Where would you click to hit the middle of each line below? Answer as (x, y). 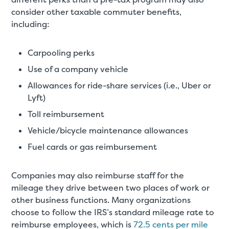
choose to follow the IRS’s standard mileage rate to (113, 213)
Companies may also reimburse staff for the (98, 176)
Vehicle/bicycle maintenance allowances (108, 131)
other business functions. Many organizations (101, 200)
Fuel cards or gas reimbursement (93, 147)
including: (31, 25)
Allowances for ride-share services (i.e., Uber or (120, 86)
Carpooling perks (61, 53)
